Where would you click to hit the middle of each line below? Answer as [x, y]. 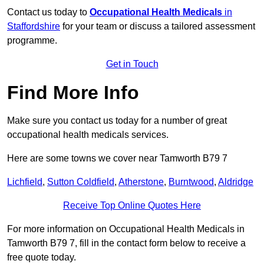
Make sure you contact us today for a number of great [117, 121]
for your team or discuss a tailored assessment [158, 27]
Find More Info [73, 93]
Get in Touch [132, 64]
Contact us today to [48, 12]
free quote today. [42, 258]
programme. [32, 41]
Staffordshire [34, 27]
